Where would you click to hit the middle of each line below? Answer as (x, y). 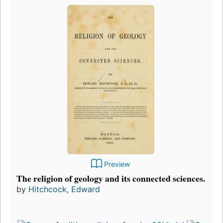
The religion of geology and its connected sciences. (111, 178)
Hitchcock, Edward (64, 189)
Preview (117, 164)
